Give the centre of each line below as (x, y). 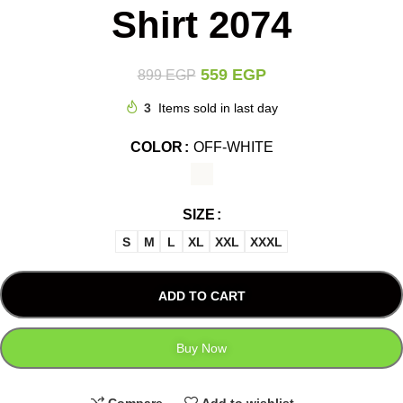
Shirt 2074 (201, 25)
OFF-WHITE (233, 148)
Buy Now (201, 349)
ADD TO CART (201, 296)
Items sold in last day (218, 108)
